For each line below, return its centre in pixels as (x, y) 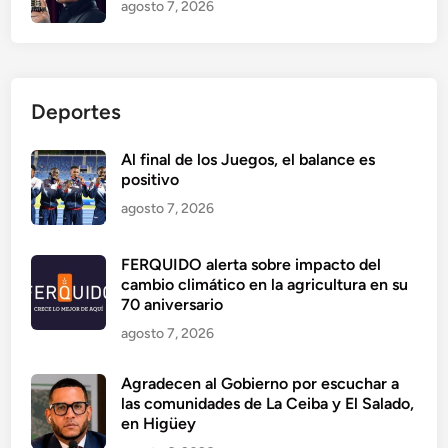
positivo (150, 180)
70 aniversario (172, 305)
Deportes (76, 112)
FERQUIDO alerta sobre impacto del (251, 265)
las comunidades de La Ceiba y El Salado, (268, 404)
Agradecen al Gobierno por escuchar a (260, 384)
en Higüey (159, 424)
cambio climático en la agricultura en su (265, 285)
